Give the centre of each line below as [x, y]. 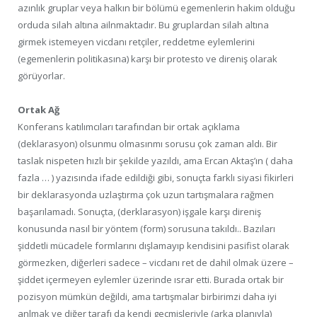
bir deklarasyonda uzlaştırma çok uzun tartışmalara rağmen [146, 195]
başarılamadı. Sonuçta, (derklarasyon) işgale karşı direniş [139, 212]
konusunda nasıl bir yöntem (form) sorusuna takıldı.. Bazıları [146, 229]
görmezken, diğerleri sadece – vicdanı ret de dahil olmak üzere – [156, 263]
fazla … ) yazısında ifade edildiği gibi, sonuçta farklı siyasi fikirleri [156, 178]
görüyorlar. [41, 75]
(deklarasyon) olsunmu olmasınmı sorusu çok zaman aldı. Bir [148, 144]
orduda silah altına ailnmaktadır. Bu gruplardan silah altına [143, 24]
